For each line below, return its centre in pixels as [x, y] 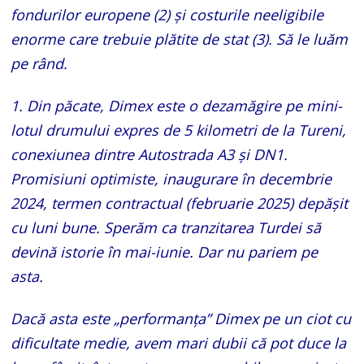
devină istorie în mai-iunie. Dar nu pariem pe [165, 251]
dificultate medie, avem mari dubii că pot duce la [179, 342]
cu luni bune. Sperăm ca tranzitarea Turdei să [166, 227]
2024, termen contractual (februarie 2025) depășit [180, 203]
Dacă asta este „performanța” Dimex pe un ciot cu [181, 318]
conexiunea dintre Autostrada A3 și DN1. [149, 154]
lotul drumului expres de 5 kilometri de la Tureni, [179, 130]
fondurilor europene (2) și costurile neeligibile [167, 14]
